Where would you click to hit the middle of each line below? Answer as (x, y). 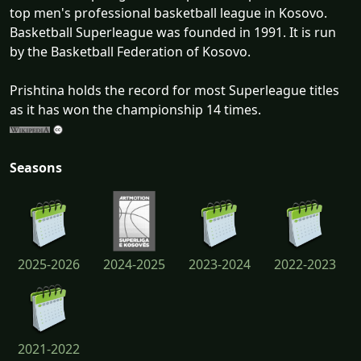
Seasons (36, 167)
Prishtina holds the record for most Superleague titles (174, 90)
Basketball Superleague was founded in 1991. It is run (173, 32)
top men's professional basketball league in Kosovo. (168, 12)
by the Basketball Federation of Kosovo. (130, 51)
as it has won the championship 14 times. (135, 109)
